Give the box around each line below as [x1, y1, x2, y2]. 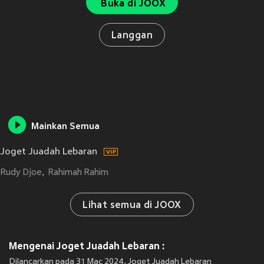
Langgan [111, 31, 153, 41]
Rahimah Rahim [48, 168, 108, 178]
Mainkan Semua [31, 122, 100, 133]
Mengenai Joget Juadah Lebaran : [9, 240, 165, 252]
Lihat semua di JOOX [82, 200, 181, 212]
